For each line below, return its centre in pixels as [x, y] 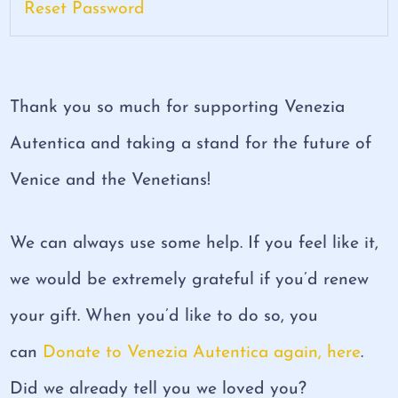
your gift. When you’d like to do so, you [164, 317]
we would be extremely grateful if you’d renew [190, 280]
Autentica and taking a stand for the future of [191, 144]
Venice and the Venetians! [111, 181]
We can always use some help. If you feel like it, [195, 244]
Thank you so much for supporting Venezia [178, 108]
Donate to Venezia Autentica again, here [202, 353]
